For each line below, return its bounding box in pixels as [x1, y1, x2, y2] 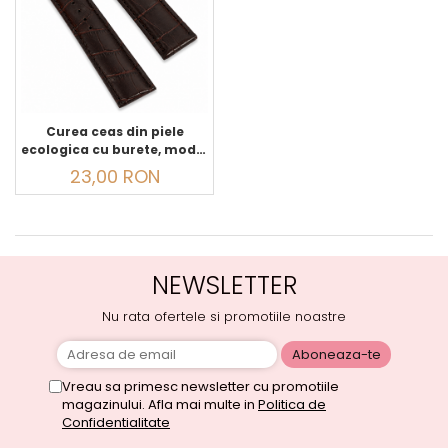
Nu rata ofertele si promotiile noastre [102, 307, 346, 326]
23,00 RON [69, 164, 160, 189]
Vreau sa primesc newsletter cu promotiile [62, 377, 339, 396]
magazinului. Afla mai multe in [62, 395, 258, 414]
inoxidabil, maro [58, 177, 171, 194]
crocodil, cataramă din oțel [21, 159, 208, 176]
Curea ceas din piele [45, 123, 184, 140]
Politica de [258, 395, 326, 414]
